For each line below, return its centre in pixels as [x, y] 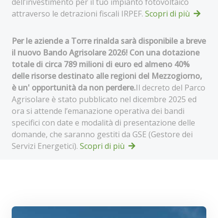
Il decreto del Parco [171, 88]
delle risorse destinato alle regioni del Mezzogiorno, [107, 76]
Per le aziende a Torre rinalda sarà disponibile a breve [109, 41]
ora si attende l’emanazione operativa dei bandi [98, 111]
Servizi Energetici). [46, 146]
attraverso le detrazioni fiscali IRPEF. [78, 14]
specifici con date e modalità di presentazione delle [103, 123]
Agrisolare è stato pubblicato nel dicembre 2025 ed [104, 99]
